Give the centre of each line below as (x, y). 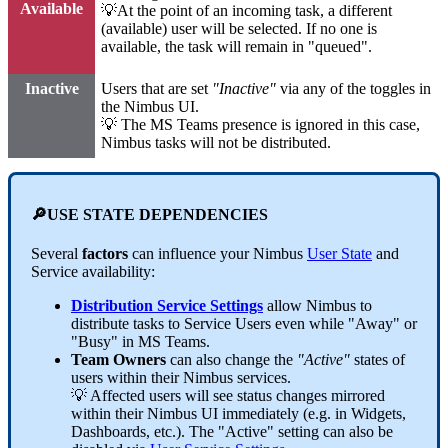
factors (107, 254)
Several (56, 254)
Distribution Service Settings (167, 306)
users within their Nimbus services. (183, 378)
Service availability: (93, 272)
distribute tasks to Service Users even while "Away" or (244, 324)
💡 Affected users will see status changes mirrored (228, 396)
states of (377, 360)
